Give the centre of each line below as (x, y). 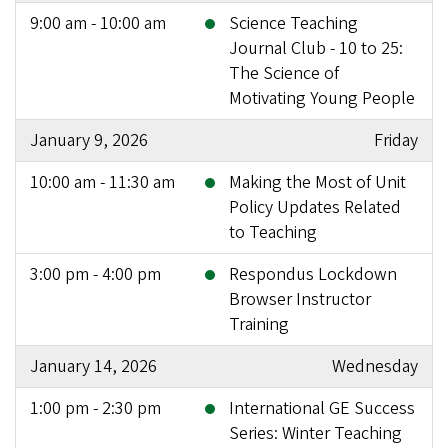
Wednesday (375, 366)
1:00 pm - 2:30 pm (95, 408)
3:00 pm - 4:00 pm (95, 274)
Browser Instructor (300, 299)
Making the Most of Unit (317, 182)
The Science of (284, 73)
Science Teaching (293, 23)
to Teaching (273, 232)
